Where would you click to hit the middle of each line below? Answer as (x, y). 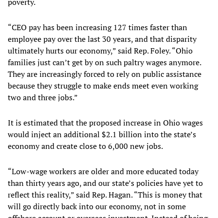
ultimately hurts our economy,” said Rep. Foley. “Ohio (100, 51)
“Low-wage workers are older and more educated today (103, 172)
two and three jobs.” (43, 98)
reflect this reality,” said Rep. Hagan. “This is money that (105, 195)
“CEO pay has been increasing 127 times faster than (98, 27)
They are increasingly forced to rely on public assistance (105, 74)
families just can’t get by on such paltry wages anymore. (104, 63)
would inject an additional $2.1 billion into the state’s (102, 135)
